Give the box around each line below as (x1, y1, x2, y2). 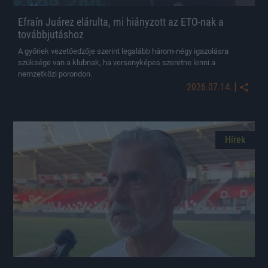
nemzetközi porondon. (18, 69, 92, 78)
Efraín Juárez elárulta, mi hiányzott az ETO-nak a (18, 15, 224, 28)
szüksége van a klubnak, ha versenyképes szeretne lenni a (18, 57, 215, 67)
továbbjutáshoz (18, 28, 84, 41)
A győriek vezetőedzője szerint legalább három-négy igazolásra (18, 46, 229, 56)
